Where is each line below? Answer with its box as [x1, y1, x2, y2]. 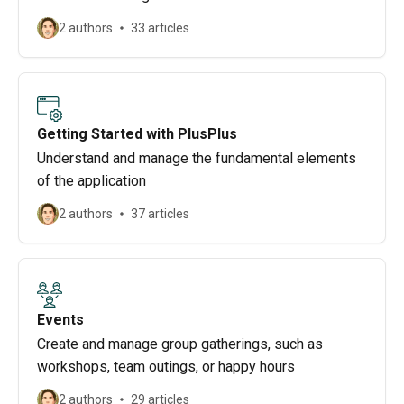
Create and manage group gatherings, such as [37, 335, 323, 353]
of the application [37, 172, 146, 189]
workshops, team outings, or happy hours [37, 358, 295, 375]
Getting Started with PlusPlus [37, 125, 237, 142]
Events [37, 311, 84, 328]
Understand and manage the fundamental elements [37, 150, 356, 167]
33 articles [131, 21, 189, 35]
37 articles [131, 207, 189, 221]
